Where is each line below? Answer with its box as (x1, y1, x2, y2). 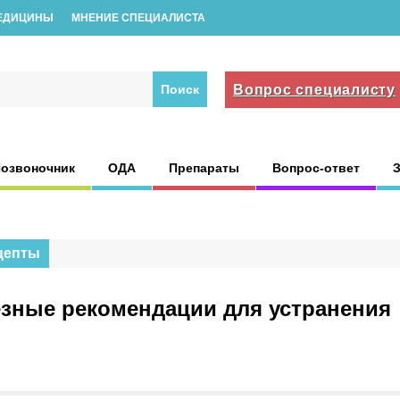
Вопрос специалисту (233, 82, 396, 97)
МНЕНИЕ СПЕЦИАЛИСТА (71, 12, 205, 24)
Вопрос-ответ (272, 161, 360, 175)
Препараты (169, 161, 239, 175)
